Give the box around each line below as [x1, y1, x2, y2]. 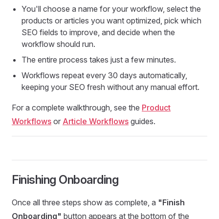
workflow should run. [22, 39, 95, 49]
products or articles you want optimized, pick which [22, 16, 201, 25]
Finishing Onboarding [12, 173, 119, 187]
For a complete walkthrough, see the [12, 103, 142, 112]
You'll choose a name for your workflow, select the [22, 4, 201, 14]
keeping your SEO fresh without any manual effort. [22, 82, 199, 92]
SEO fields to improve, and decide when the [22, 27, 175, 37]
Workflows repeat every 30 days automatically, [22, 70, 187, 80]
